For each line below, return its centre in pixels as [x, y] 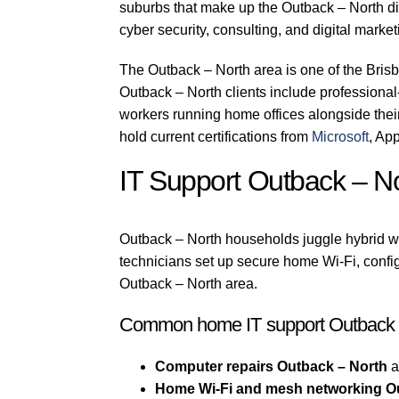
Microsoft [341, 137]
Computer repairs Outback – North [272, 367]
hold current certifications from [216, 137]
